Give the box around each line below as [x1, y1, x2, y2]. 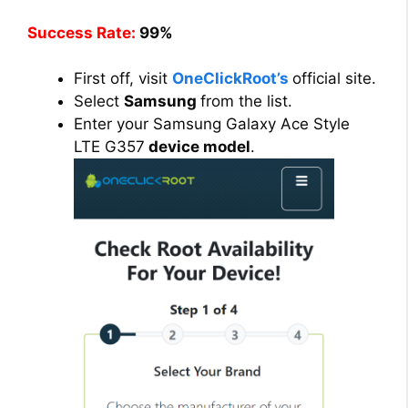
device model [145, 138, 250, 157]
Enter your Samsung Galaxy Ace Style [74, 115, 350, 134]
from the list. [200, 92, 292, 111]
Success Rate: [27, 23, 136, 42]
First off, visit [74, 69, 172, 88]
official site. [292, 69, 376, 88]
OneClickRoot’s [172, 69, 289, 88]
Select [74, 92, 124, 111]
